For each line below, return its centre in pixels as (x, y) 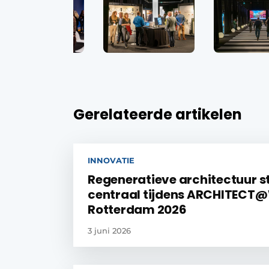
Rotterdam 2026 (137, 209)
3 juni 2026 (109, 230)
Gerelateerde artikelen (158, 114)
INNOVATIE (111, 160)
